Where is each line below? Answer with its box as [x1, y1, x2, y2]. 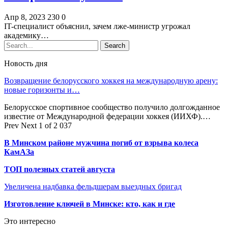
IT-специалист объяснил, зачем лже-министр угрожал [4, 21, 190, 31]
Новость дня [4, 59, 47, 68]
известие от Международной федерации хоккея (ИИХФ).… [4, 111, 211, 121]
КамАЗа [4, 147, 34, 156]
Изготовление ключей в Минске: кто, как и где [4, 199, 175, 208]
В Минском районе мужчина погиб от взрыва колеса [4, 138, 198, 147]
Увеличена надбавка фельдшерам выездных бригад [4, 182, 182, 191]
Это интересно [4, 216, 55, 225]
